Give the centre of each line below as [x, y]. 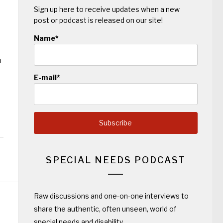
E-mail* [47, 78]
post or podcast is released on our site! [98, 20]
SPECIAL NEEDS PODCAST [115, 160]
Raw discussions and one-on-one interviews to [111, 196]
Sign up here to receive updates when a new [107, 9]
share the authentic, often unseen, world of [105, 209]
